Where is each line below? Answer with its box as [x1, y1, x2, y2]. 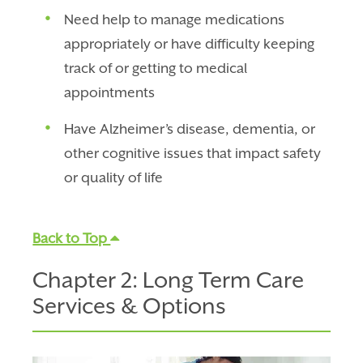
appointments [64, 84, 156, 101]
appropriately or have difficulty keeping [64, 36, 315, 53]
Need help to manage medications [64, 11, 285, 28]
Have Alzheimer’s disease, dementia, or [64, 121, 316, 138]
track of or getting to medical [64, 60, 248, 77]
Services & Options [32, 293, 227, 319]
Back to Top [32, 230, 111, 247]
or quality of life [64, 169, 164, 186]
